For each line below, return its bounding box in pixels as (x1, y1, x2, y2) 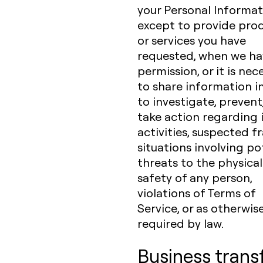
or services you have (137, 32, 246, 48)
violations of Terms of (137, 185, 255, 200)
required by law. (137, 215, 224, 231)
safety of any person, (137, 170, 252, 185)
